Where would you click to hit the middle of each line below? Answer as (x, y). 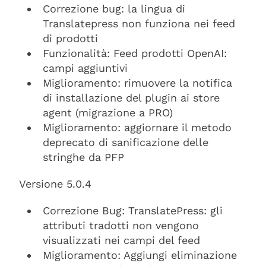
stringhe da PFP (83, 157)
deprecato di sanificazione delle (126, 142)
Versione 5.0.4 (55, 184)
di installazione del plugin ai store (131, 98)
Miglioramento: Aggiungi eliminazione (140, 255)
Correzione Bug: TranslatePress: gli (133, 210)
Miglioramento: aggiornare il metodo (137, 127)
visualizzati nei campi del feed (121, 240)
